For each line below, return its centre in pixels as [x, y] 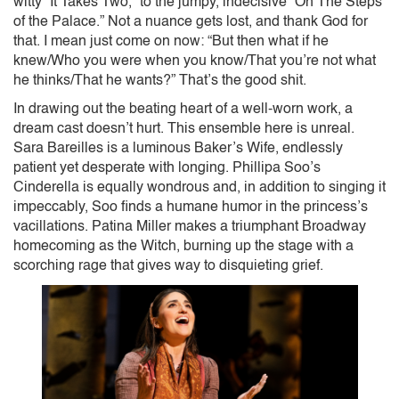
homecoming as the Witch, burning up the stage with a [183, 246]
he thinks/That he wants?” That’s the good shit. [160, 81]
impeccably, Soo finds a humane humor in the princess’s [191, 207]
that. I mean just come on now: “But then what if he [171, 41]
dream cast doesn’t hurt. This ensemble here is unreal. [184, 129]
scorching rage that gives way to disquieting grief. [168, 266]
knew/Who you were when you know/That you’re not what [195, 61]
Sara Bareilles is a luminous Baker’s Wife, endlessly [178, 148]
